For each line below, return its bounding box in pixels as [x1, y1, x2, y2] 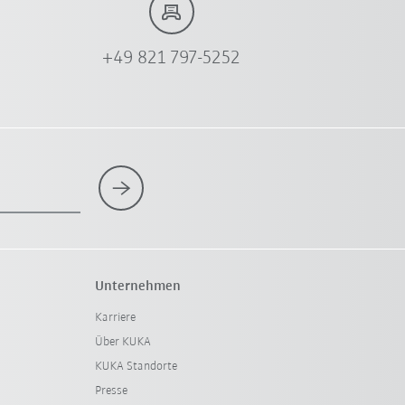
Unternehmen [94, 278, 181, 294]
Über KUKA [94, 334, 151, 349]
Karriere [94, 310, 136, 325]
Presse [94, 383, 127, 398]
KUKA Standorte [94, 359, 177, 373]
